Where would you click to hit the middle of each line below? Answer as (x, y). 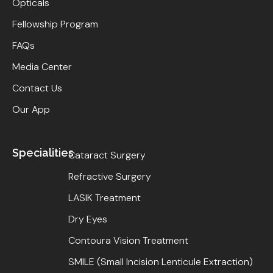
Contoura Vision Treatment (128, 240)
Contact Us (37, 88)
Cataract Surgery (107, 155)
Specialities (43, 152)
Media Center (42, 66)
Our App (31, 109)
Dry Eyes (87, 219)
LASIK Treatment (104, 197)
